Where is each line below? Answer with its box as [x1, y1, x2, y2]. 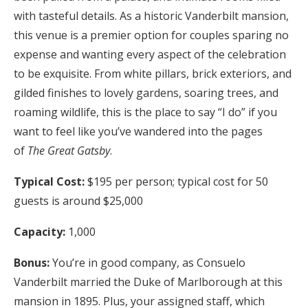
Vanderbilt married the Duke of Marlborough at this [14, 274, 283, 289]
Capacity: [14, 223, 65, 239]
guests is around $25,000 [14, 192, 143, 208]
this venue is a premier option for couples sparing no [14, 27, 289, 43]
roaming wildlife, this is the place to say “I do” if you [14, 104, 277, 120]
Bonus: [14, 254, 49, 270]
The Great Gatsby [25, 142, 110, 158]
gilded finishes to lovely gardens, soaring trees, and [14, 85, 278, 100]
